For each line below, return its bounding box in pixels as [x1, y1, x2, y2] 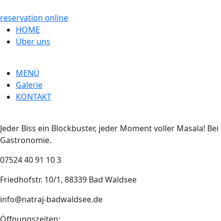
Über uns [16, 36, 50, 47]
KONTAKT [16, 91, 51, 102]
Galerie [16, 79, 42, 90]
